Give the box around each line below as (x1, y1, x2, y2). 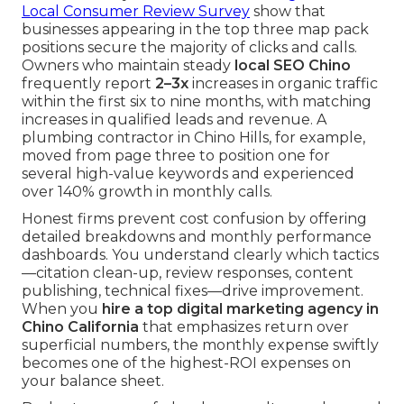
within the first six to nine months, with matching (22, 93, 372, 111)
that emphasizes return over (139, 318, 349, 336)
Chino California (22, 318, 139, 336)
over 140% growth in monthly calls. (22, 183, 272, 201)
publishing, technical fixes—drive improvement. (22, 282, 363, 300)
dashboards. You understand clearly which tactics (22, 246, 379, 264)
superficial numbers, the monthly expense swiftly (22, 336, 379, 354)
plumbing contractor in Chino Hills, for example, (22, 129, 365, 147)
